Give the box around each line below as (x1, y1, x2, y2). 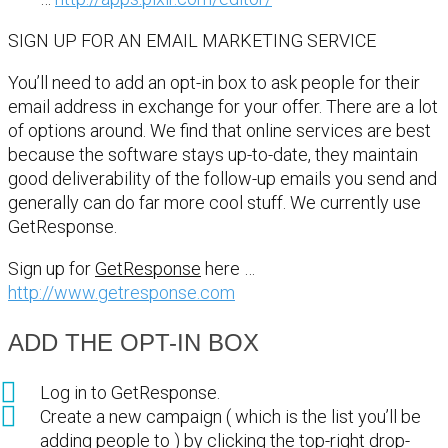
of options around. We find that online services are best (8, 119, 431, 141)
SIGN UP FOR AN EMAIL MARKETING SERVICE (8, 29, 376, 51)
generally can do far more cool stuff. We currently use (8, 191, 421, 213)
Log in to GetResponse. (40, 381, 220, 403)
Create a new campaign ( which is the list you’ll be (40, 405, 421, 427)
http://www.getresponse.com (8, 281, 235, 303)
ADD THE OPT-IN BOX (8, 328, 259, 356)
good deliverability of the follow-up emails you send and (8, 167, 437, 189)
